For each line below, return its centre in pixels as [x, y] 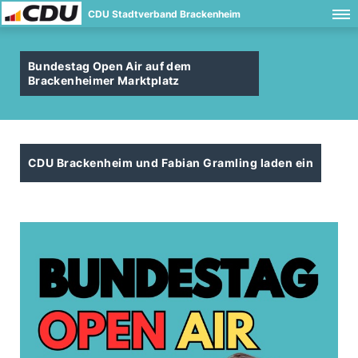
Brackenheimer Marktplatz [104, 80]
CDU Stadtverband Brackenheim [164, 14]
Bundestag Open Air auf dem [110, 66]
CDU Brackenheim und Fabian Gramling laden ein [171, 163]
